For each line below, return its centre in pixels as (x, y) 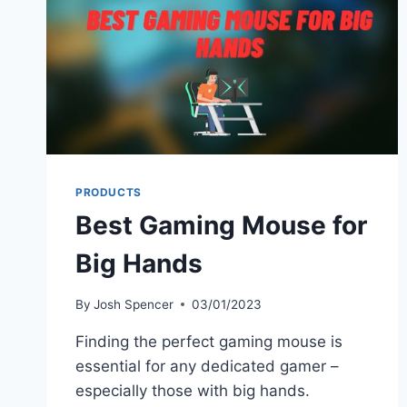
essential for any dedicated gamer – (207, 366)
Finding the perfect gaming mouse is (209, 341)
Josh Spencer (134, 304)
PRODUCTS (109, 193)
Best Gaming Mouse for (221, 226)
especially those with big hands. (193, 390)
